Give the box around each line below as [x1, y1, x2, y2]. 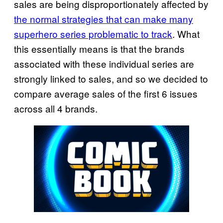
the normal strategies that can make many [14, 11, 193, 25]
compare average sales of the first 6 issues [14, 86, 198, 100]
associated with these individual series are [14, 56, 194, 70]
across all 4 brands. [14, 101, 98, 115]
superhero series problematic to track [14, 26, 172, 40]
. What [172, 26, 200, 40]
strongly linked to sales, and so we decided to [14, 71, 208, 85]
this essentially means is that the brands [14, 41, 185, 55]
